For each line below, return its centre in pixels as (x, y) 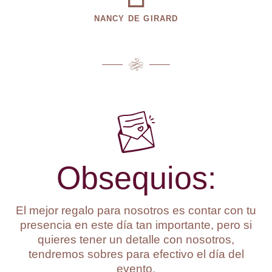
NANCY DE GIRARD (136, 19)
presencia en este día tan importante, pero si (136, 225)
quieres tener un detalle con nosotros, (136, 240)
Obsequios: (136, 178)
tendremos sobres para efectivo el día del (136, 254)
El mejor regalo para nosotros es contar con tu (136, 210)
